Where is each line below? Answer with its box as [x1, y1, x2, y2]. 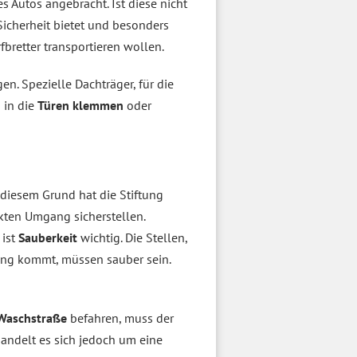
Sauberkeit [18, 229, 80, 245]
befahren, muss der [67, 310, 174, 326]
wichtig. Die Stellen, [80, 229, 187, 245]
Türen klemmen [37, 97, 124, 113]
